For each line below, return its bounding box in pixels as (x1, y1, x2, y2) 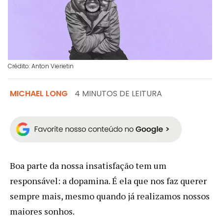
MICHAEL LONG (10, 87, 68, 99)
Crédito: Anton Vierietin (8, 61, 74, 70)
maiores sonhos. (10, 205, 75, 217)
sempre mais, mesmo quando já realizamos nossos (10, 190, 210, 202)
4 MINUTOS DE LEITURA (75, 87, 162, 99)
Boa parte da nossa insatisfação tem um (10, 159, 166, 171)
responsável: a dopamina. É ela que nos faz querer (10, 174, 207, 187)
